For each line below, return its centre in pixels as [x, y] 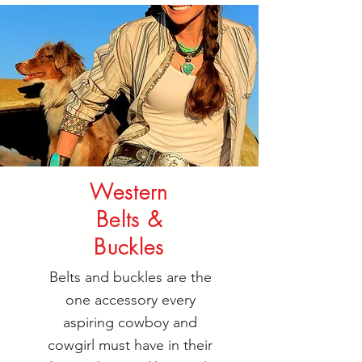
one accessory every [130, 300]
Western [129, 192]
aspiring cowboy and [130, 322]
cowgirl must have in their [130, 345]
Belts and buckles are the [130, 277]
